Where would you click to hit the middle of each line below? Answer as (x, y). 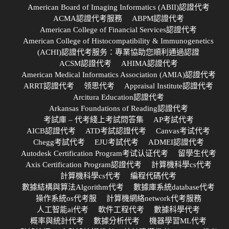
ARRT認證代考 (49, 86)
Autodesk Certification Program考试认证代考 (94, 153)
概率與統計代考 (57, 221)
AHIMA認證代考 (149, 63)
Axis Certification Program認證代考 (83, 164)
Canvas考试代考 (183, 131)
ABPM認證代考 (158, 18)
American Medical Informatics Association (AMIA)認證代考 (118, 74)
